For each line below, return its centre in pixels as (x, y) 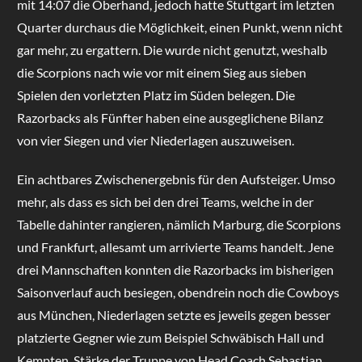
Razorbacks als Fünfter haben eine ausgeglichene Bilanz (170, 117)
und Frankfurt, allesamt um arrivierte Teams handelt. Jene (175, 246)
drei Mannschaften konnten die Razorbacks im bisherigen (175, 269)
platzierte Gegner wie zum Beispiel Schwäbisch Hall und (170, 337)
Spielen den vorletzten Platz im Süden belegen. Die (156, 95)
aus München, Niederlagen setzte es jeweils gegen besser (173, 314)
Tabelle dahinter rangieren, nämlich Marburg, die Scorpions (179, 224)
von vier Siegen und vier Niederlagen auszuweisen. (155, 140)
